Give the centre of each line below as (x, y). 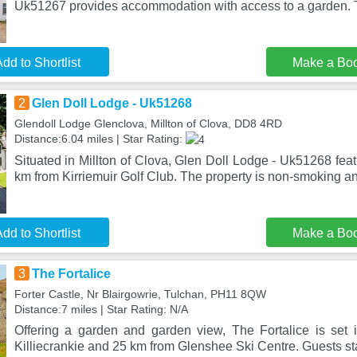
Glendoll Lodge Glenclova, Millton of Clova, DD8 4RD (148, 124)
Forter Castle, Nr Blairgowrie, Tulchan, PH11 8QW (140, 294)
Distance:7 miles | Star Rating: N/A (101, 309)
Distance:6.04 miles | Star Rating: (100, 139)
